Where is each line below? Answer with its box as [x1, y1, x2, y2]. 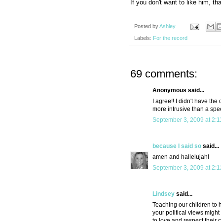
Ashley [159, 23, 176, 29]
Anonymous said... [152, 87, 204, 94]
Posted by [134, 23, 159, 29]
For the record [153, 35, 187, 41]
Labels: [134, 35, 153, 41]
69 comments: [130, 68, 197, 80]
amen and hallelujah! [152, 153, 209, 161]
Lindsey [152, 190, 175, 198]
